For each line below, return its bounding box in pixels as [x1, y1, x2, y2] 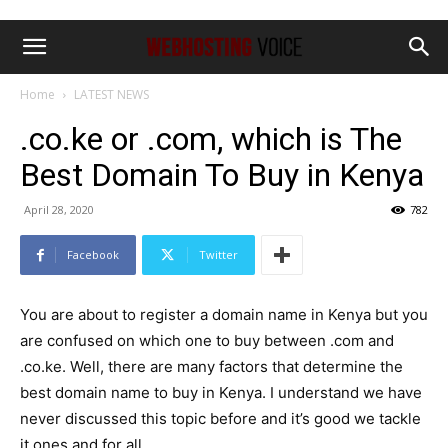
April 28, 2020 [24, 202, 94, 217]
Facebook [67, 247, 119, 262]
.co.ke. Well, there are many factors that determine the [20, 357, 403, 376]
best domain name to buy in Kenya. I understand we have [20, 383, 422, 402]
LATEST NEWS [74, 86, 149, 103]
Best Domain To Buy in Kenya [20, 156, 424, 194]
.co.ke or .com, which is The [20, 120, 402, 158]
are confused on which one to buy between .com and [20, 331, 394, 350]
